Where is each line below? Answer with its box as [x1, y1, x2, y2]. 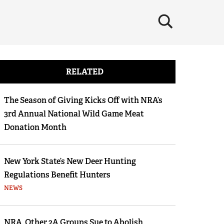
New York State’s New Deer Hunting [3, 156, 136, 166]
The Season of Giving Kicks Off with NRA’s [3, 95, 162, 105]
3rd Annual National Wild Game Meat [3, 108, 144, 119]
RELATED [65, 66, 103, 77]
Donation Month [3, 122, 66, 132]
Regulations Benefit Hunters [3, 169, 110, 180]
